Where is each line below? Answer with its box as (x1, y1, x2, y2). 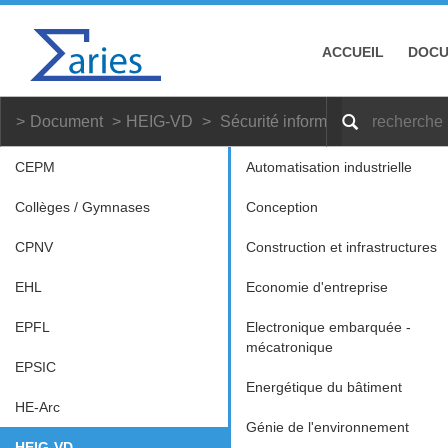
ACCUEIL (321, 44, 384, 60)
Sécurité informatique (220, 113, 371, 130)
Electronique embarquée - (245, 319, 411, 335)
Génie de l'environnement (245, 419, 409, 435)
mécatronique (245, 339, 333, 355)
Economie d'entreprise (245, 279, 388, 295)
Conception (245, 199, 318, 215)
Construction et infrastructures (245, 239, 437, 255)
